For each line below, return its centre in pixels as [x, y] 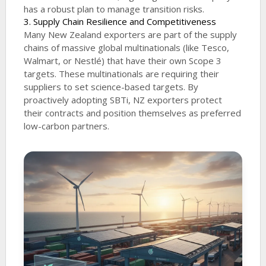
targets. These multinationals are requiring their [121, 74]
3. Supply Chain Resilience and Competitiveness [120, 22]
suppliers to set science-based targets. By [111, 87]
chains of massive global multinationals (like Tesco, [126, 48]
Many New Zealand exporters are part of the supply [130, 35]
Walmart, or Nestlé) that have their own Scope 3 [122, 61]
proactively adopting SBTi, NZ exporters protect [123, 100]
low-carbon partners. [66, 126]
